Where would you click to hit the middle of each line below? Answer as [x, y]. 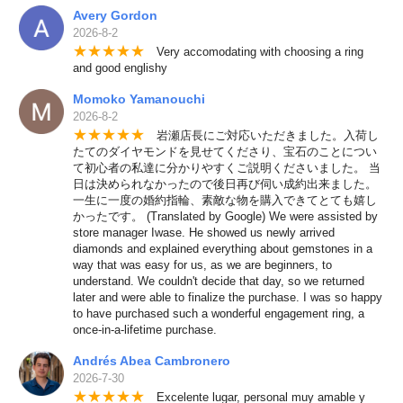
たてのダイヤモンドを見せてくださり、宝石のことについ [224, 152]
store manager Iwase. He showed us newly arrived [203, 233]
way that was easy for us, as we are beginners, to [202, 265]
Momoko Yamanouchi [139, 99]
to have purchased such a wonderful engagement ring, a [218, 314]
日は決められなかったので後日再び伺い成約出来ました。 [224, 184]
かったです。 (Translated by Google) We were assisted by [225, 217]
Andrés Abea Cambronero [151, 361]
